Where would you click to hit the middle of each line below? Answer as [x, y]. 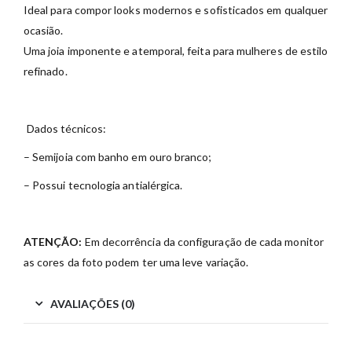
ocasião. [44, 30]
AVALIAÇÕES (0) [93, 304]
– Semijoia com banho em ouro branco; [118, 157]
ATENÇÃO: [53, 242]
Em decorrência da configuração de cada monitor [203, 242]
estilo [314, 51]
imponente [95, 51]
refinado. [46, 71]
